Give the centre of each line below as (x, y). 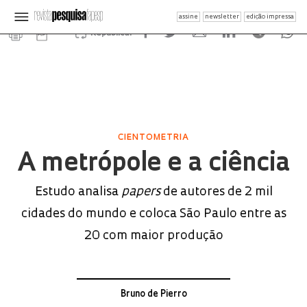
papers (140, 192)
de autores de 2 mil (216, 192)
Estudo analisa (78, 192)
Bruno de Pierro (153, 294)
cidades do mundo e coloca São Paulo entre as (153, 214)
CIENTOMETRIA (153, 138)
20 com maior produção (153, 236)
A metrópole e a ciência (153, 164)
